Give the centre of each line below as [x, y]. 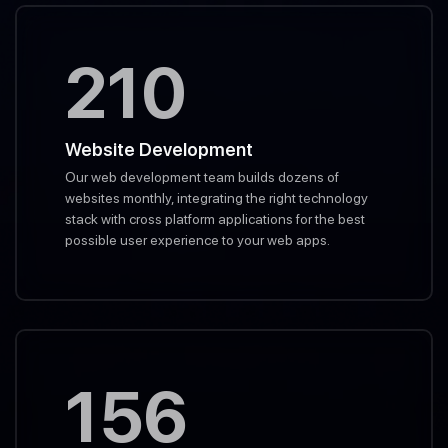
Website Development [159, 150]
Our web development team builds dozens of [202, 177]
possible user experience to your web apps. [197, 240]
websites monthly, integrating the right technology [216, 198]
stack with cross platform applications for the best [215, 219]
